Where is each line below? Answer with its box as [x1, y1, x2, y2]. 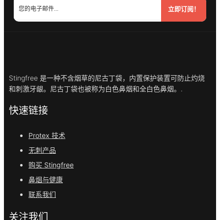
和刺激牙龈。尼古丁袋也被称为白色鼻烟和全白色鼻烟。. [9, 84, 183, 93]
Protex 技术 [28, 131, 65, 140]
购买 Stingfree [28, 161, 74, 169]
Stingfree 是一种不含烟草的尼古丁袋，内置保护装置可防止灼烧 [9, 73, 205, 82]
